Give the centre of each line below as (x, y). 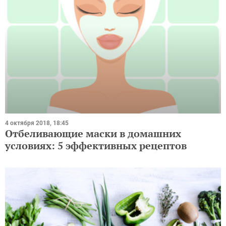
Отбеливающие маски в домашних (93, 133)
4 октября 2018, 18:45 (37, 123)
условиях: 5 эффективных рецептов (96, 145)
